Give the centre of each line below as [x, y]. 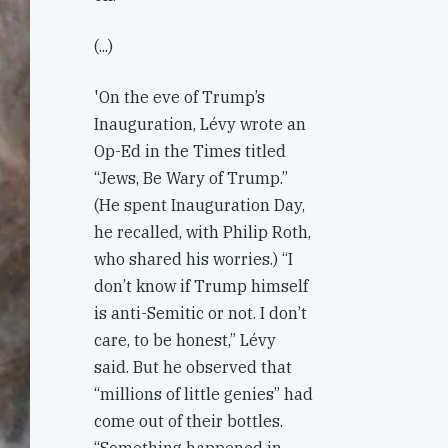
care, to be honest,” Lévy [185, 340]
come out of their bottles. [188, 421]
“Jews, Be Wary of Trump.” [191, 178]
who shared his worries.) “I [193, 259]
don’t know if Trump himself [201, 286]
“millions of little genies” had [203, 394]
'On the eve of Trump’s [179, 97]
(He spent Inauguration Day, [199, 205]
